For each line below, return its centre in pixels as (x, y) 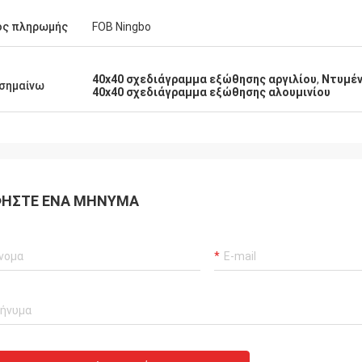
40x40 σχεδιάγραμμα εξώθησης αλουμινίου (211, 92)
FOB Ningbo (122, 27)
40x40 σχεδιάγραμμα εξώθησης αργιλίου (204, 79)
